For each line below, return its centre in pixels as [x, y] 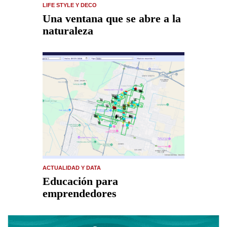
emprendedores [80, 193]
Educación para [80, 181]
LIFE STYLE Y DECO [70, 5]
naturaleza [68, 31]
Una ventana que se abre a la [112, 18]
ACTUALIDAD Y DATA [72, 168]
